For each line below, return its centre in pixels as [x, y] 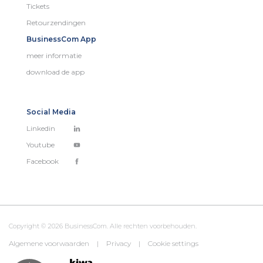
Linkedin [41, 128]
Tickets [38, 6]
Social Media [51, 112]
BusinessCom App [61, 39]
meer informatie [54, 55]
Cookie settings [173, 243]
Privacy [119, 243]
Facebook [43, 161]
